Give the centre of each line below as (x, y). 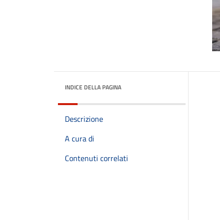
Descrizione (84, 119)
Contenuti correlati (96, 158)
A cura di (80, 138)
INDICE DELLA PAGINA (93, 87)
